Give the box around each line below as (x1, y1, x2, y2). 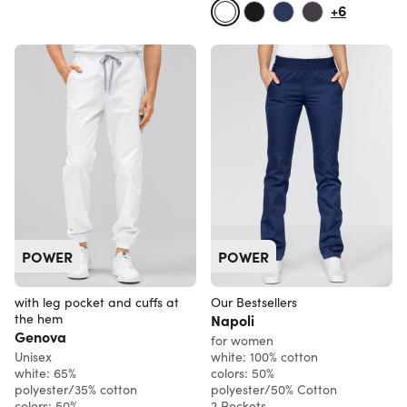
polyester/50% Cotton (211, 380, 337, 398)
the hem (15, 309, 63, 327)
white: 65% (15, 363, 76, 382)
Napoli (211, 309, 254, 330)
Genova (15, 325, 66, 346)
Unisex (15, 347, 52, 365)
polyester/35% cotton (15, 380, 137, 398)
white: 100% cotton (211, 347, 318, 365)
